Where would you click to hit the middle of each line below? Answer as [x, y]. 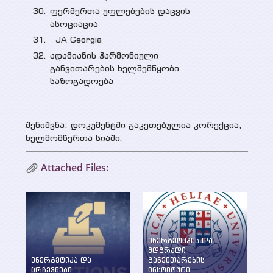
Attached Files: [74, 168]
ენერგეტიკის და [180, 240]
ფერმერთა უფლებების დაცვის [120, 11]
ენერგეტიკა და [61, 260]
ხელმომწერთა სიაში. [77, 138]
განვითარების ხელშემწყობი [114, 68]
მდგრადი [167, 250]
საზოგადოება [87, 81]
